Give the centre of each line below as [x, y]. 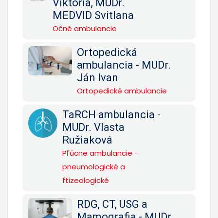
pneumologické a [94, 166]
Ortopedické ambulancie [122, 91]
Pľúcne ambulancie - [100, 153]
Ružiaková [87, 140]
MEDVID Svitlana [93, 15]
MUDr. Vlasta [93, 127]
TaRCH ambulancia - [111, 114]
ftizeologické [86, 180]
